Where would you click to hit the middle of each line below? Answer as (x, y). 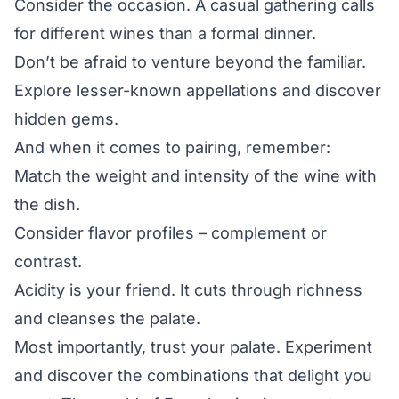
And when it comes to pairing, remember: (172, 148)
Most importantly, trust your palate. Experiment (193, 347)
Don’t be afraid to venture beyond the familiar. (190, 62)
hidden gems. (66, 119)
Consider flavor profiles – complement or (171, 233)
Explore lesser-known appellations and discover (198, 91)
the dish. (47, 205)
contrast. (48, 262)
